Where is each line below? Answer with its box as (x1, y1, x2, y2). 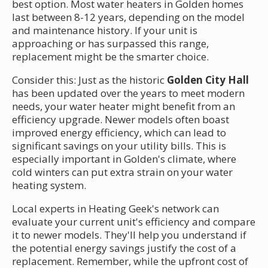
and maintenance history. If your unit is (12, 23, 197, 38)
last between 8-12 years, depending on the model (12, 10, 245, 25)
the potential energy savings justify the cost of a (12, 241, 236, 255)
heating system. (12, 178, 86, 193)
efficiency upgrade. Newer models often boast (12, 112, 229, 127)
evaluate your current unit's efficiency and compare (12, 215, 255, 229)
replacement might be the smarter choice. (12, 50, 209, 64)
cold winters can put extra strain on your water (12, 165, 233, 179)
